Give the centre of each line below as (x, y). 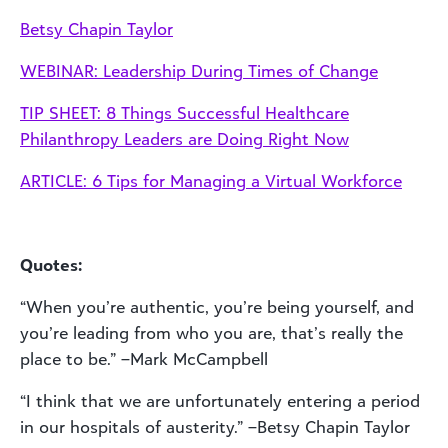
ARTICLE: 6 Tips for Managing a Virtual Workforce (211, 181)
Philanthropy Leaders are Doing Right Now (184, 139)
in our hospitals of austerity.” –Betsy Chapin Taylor (215, 427)
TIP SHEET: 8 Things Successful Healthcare (184, 113)
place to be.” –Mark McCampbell (144, 359)
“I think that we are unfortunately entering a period (220, 401)
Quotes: (51, 265)
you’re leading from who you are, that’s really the (211, 333)
